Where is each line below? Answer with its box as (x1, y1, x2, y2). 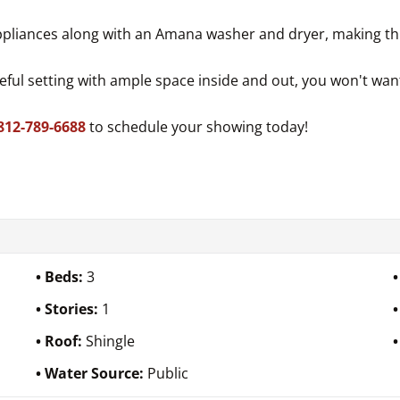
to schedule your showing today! (89, 116, 308, 137)
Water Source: (45, 362, 148, 383)
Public (147, 362, 189, 383)
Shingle (86, 330, 136, 351)
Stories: (45, 298, 103, 319)
